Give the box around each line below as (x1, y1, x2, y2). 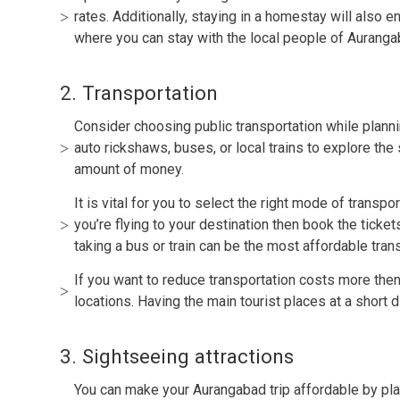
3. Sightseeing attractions (60, 344, 295, 368)
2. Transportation (60, 80, 219, 104)
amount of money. (74, 160, 185, 178)
